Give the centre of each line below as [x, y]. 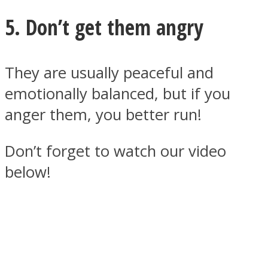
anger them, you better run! [103, 115]
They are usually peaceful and [109, 73]
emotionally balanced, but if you [118, 94]
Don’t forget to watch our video [115, 151]
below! [28, 172]
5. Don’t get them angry [104, 27]
